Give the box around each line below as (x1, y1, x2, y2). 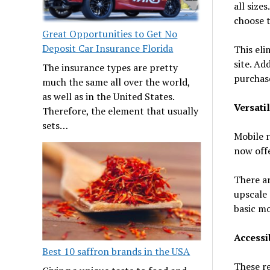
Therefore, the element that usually (42, 104, 199, 118)
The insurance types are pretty (42, 61, 178, 75)
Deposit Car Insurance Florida (42, 42, 174, 55)
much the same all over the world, (42, 75, 190, 89)
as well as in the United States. (42, 90, 175, 104)
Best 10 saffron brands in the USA (42, 245, 190, 259)
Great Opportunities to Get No (42, 27, 178, 41)
